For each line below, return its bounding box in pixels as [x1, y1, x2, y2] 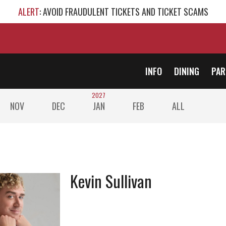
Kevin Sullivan [70, 169, 152, 193]
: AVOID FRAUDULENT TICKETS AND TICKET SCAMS [39, 5, 208, 18]
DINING [174, 65, 199, 78]
